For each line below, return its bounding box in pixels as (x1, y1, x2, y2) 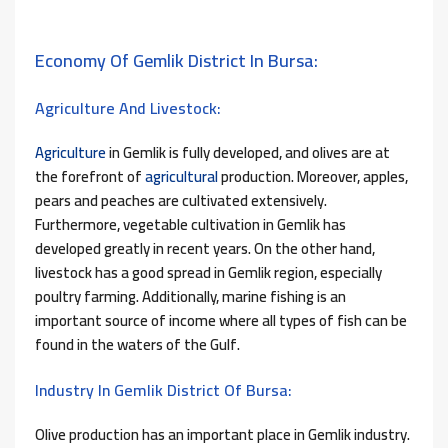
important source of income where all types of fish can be (35, 306, 407, 336)
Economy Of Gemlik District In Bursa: (35, 44, 318, 78)
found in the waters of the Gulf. (35, 330, 240, 360)
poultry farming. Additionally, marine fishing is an (35, 282, 346, 312)
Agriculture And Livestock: (35, 93, 221, 124)
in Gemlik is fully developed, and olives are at (106, 138, 390, 168)
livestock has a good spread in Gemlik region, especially (35, 258, 382, 288)
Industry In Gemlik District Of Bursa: (35, 375, 292, 406)
